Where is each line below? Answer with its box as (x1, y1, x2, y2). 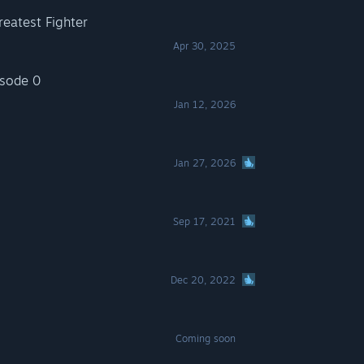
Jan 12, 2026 (174, 98, 236, 110)
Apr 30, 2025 (173, 40, 236, 52)
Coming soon (175, 332, 236, 344)
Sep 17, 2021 (173, 215, 236, 227)
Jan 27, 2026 (174, 157, 236, 169)
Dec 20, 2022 (171, 274, 236, 286)
